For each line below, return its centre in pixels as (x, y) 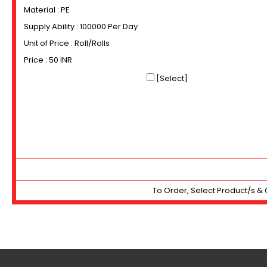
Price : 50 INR (48, 60)
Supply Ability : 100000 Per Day (81, 27)
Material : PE (47, 10)
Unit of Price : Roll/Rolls (67, 43)
